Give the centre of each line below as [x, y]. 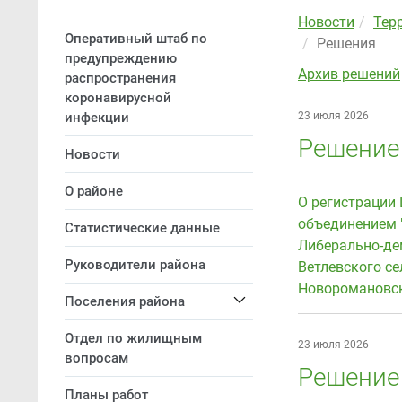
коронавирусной [118, 98]
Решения [346, 44]
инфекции [97, 118]
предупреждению [121, 58]
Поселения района [125, 301]
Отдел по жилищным [133, 338]
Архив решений [349, 74]
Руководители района [135, 265]
